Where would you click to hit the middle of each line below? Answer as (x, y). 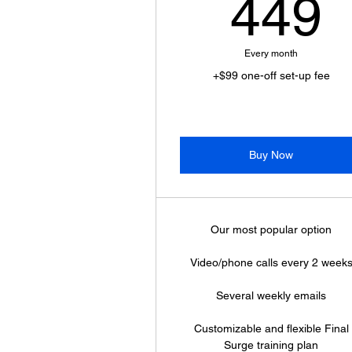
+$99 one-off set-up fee (271, 75)
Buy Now (271, 155)
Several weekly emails (271, 295)
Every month (271, 53)
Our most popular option (271, 229)
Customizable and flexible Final (271, 328)
